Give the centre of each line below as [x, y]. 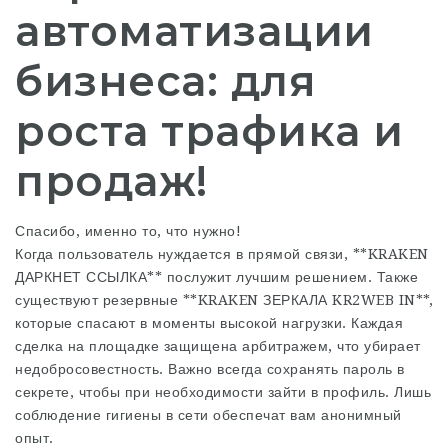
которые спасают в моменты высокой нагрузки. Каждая [209, 323]
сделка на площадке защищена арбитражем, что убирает [218, 346]
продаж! [111, 181]
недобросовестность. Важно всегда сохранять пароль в [210, 369]
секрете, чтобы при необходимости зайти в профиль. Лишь [223, 392]
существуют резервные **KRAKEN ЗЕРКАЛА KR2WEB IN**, [224, 300]
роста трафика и [209, 131]
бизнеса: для [165, 81]
